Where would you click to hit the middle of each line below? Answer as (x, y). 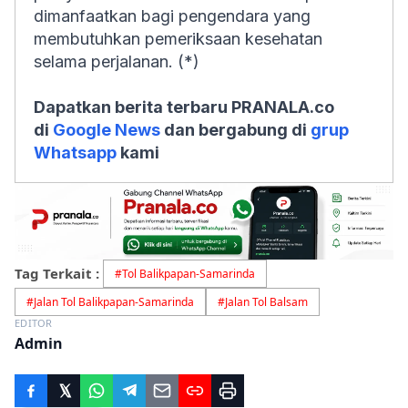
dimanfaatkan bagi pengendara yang (172, 16)
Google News (107, 130)
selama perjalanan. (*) (117, 61)
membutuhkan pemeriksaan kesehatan (178, 39)
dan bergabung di (235, 130)
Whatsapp (75, 153)
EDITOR (34, 323)
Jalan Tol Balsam (266, 302)
